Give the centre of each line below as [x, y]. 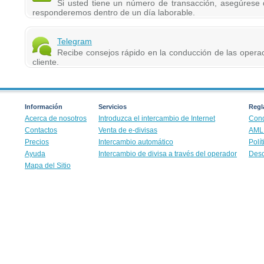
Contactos [41, 131]
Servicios [113, 107]
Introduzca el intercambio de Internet [157, 119]
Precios [37, 142]
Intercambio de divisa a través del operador [168, 154]
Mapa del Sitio [48, 166]
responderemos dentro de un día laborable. [114, 13]
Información [44, 107]
